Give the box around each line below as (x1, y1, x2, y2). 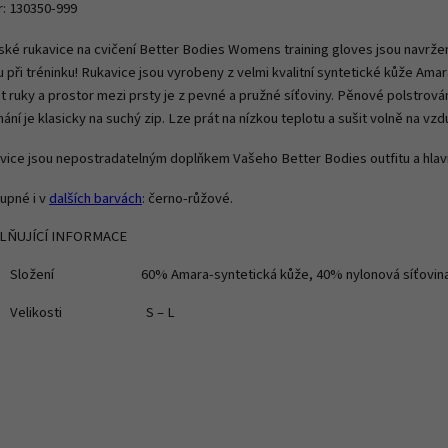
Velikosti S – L (10, 301, 178, 323)
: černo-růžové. (142, 187, 233, 209)
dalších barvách (49, 187, 142, 209)
